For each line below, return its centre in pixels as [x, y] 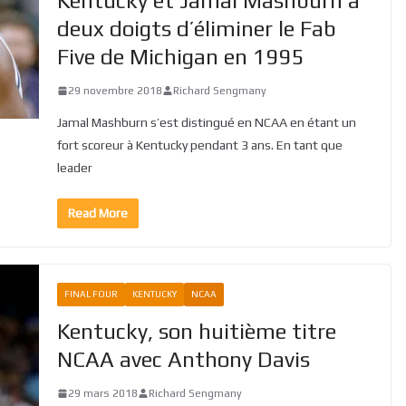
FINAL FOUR [91, 294]
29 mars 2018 [102, 393]
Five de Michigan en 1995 [180, 56]
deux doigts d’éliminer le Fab [196, 28]
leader [74, 167]
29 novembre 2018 [115, 90]
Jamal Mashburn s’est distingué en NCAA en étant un [206, 122]
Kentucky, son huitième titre [196, 331]
